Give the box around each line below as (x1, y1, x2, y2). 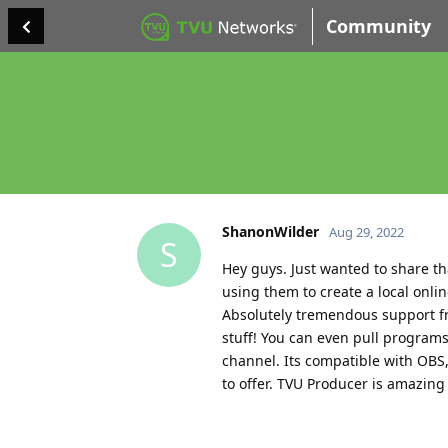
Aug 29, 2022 (329, 222, 404, 241)
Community (326, 14, 431, 38)
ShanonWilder (222, 221, 319, 241)
